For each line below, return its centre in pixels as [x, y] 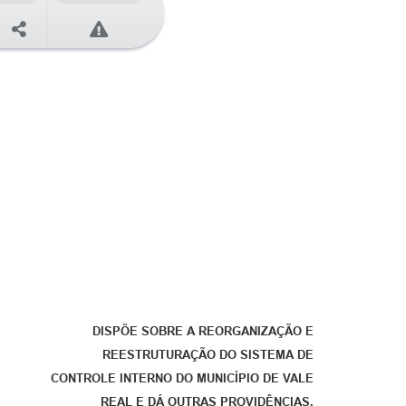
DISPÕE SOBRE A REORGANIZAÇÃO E [203, 331]
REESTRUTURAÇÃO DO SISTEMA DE [208, 354]
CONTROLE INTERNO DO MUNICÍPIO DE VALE [182, 378]
